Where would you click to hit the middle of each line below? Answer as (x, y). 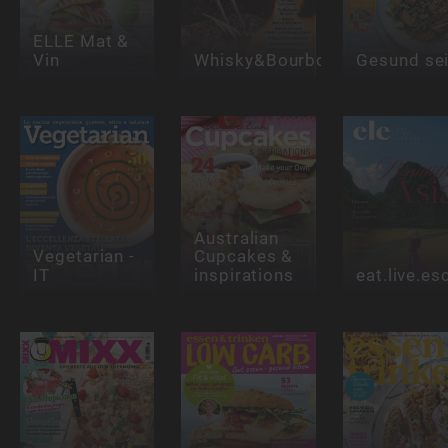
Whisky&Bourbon (266, 59)
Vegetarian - (84, 257)
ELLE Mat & (81, 41)
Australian (237, 238)
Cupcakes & (244, 257)
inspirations (244, 275)
